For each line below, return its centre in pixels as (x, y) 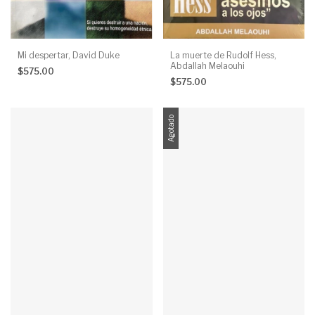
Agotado (171, 129)
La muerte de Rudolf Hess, (223, 56)
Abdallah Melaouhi (207, 66)
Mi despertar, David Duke (69, 56)
